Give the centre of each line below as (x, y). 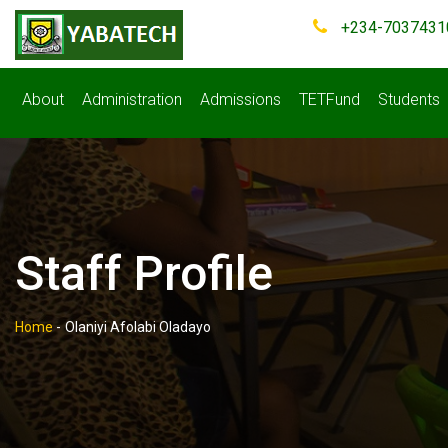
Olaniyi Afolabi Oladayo (138, 327)
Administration (132, 99)
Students (409, 99)
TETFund (329, 99)
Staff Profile (144, 273)
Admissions (240, 99)
